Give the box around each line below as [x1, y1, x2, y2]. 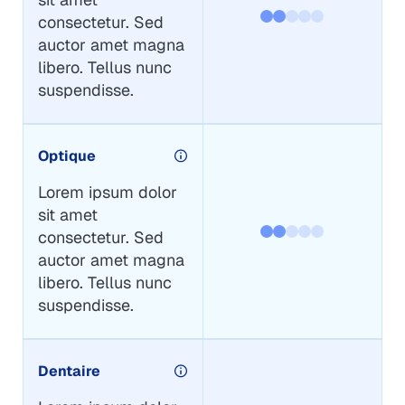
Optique [37, 146, 96, 165]
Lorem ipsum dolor [37, 181, 177, 202]
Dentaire [37, 361, 100, 381]
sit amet [37, 203, 98, 225]
